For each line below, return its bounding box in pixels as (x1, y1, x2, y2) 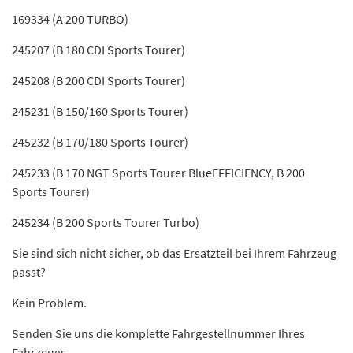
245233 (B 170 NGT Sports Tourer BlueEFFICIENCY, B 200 (12, 165, 305, 180)
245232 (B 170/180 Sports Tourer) (12, 134, 188, 150)
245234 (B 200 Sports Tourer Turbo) (12, 214, 199, 230)
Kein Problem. (12, 295, 87, 310)
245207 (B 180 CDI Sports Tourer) (12, 42, 185, 58)
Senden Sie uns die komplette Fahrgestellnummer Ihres (12, 325, 305, 341)
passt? (12, 264, 46, 280)
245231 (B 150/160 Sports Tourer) (12, 103, 188, 119)
